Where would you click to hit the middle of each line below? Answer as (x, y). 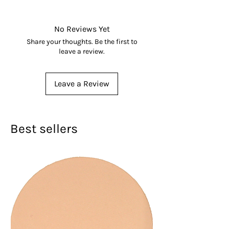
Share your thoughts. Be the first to (82, 42)
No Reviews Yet (82, 29)
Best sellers (44, 129)
